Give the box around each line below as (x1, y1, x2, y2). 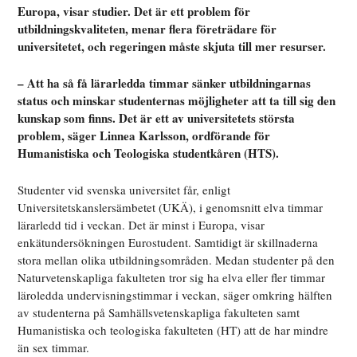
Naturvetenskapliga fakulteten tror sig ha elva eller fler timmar (18, 269, 326, 286)
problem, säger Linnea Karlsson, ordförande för (18, 127, 271, 145)
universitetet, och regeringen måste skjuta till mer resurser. (18, 37, 331, 56)
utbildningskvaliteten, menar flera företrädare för (18, 20, 277, 38)
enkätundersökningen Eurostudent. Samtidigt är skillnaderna (18, 234, 319, 251)
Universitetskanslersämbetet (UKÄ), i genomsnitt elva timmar (18, 199, 324, 216)
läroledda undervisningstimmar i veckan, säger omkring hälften (18, 287, 333, 304)
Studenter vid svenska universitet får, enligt (18, 182, 231, 198)
